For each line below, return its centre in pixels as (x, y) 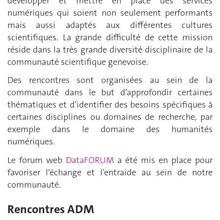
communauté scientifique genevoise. (80, 62)
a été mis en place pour (163, 160)
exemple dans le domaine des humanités (110, 129)
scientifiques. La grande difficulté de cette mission (110, 37)
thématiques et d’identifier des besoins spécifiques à (110, 105)
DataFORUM (88, 160)
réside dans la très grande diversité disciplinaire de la (110, 49)
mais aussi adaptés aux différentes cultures (110, 25)
